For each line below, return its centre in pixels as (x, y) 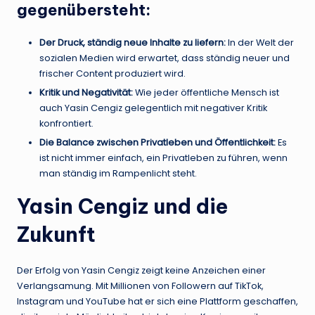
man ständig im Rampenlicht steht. (118, 174)
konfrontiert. (66, 124)
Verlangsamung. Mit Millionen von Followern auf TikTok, (140, 286)
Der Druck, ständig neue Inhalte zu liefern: (133, 43)
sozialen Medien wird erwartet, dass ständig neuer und (165, 58)
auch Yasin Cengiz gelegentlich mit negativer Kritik (153, 108)
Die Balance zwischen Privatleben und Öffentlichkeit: (157, 143)
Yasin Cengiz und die (122, 207)
